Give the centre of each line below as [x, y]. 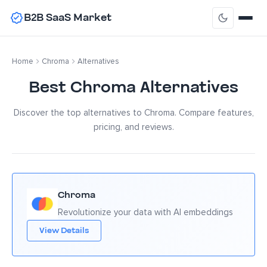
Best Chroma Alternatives [133, 87]
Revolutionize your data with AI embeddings [145, 212]
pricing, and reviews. [133, 127]
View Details [64, 231]
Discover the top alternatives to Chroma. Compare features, [133, 113]
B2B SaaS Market [68, 18]
